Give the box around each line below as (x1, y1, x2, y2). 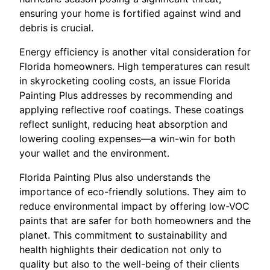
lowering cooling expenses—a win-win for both (19, 132, 235, 145)
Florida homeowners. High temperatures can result (19, 60, 250, 72)
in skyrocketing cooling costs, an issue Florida (19, 74, 230, 87)
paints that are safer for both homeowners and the (19, 214, 251, 227)
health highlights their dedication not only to (19, 243, 222, 256)
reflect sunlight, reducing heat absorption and (19, 118, 228, 130)
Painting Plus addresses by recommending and (19, 89, 233, 101)
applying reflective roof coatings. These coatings (19, 103, 243, 116)
